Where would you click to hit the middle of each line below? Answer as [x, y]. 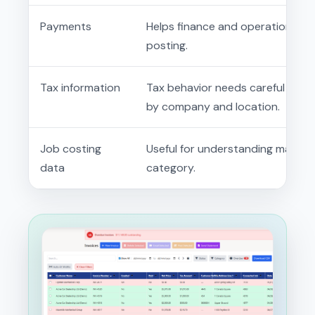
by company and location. [213, 106]
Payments [66, 26]
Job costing [71, 148]
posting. [167, 45]
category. [171, 167]
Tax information [80, 87]
